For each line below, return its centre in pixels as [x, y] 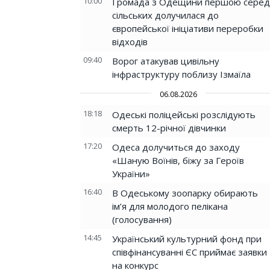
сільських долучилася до [165, 15]
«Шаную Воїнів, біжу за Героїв [178, 160]
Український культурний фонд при [187, 239]
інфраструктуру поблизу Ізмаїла [181, 74]
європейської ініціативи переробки [188, 28]
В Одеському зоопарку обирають [185, 193]
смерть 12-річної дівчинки [169, 128]
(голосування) [142, 219]
